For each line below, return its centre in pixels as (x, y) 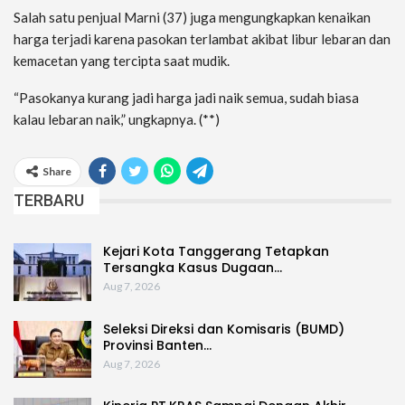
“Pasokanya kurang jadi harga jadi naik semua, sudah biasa (186, 98)
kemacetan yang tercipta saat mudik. (122, 61)
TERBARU (49, 201)
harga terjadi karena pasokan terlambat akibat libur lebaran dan (202, 39)
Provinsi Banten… (157, 345)
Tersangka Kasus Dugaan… (193, 268)
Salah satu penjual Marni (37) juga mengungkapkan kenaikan (192, 18)
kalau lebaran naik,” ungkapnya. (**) (117, 120)
